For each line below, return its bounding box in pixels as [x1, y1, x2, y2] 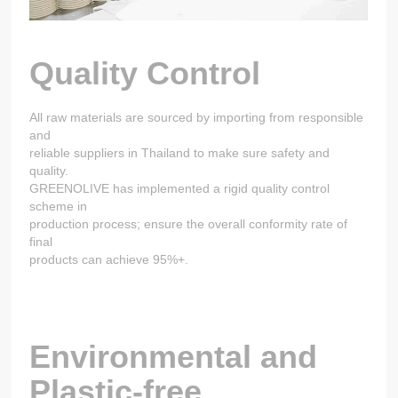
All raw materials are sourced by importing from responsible [29, 110, 364, 125]
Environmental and [29, 338, 318, 376]
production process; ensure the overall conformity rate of [29, 217, 348, 232]
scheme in [29, 199, 88, 214]
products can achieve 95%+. [29, 252, 189, 267]
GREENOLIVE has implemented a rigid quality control [29, 181, 330, 196]
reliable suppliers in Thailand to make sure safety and [29, 146, 330, 161]
